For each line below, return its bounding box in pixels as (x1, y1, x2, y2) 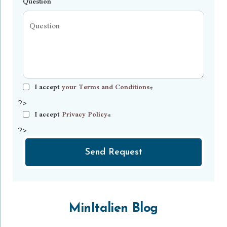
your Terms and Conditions (62, 79, 149, 94)
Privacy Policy (62, 106, 107, 122)
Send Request (85, 147, 142, 157)
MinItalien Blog (69, 202, 158, 215)
